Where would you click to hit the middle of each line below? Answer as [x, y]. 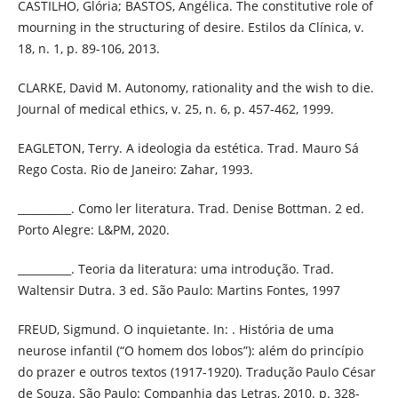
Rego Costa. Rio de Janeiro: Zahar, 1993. [135, 170]
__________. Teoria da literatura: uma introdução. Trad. [175, 269]
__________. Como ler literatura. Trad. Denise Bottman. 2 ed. [191, 209]
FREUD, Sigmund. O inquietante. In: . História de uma [175, 330]
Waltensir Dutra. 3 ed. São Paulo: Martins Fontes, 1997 [179, 291]
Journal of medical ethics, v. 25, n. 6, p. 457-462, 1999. [175, 109]
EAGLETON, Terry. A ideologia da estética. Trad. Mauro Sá [188, 148]
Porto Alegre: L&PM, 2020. [93, 230]
